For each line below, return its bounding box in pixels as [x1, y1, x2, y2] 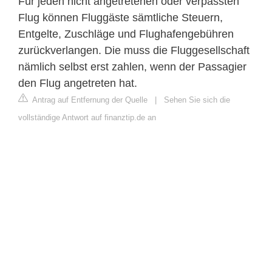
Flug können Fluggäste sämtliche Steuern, [18, 12, 223, 24]
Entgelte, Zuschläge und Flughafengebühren [18, 28, 234, 41]
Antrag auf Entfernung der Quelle [30, 95, 148, 105]
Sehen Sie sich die [164, 95, 230, 105]
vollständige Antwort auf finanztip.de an [18, 113, 156, 123]
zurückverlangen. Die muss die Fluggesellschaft [18, 44, 250, 57]
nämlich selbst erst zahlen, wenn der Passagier [18, 61, 246, 73]
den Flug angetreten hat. [18, 77, 137, 90]
